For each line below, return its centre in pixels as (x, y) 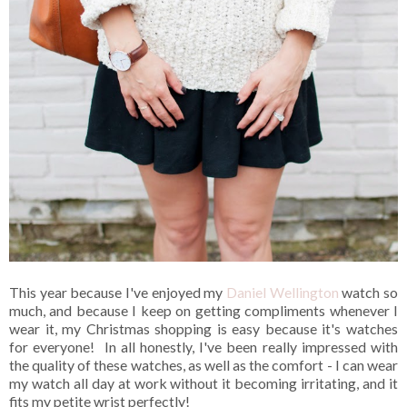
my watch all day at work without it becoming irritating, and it (203, 382)
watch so (368, 292)
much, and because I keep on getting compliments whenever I (203, 310)
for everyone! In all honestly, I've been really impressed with (203, 346)
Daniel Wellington (283, 292)
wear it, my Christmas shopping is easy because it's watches (203, 328)
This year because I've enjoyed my (118, 292)
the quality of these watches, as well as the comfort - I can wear (203, 364)
